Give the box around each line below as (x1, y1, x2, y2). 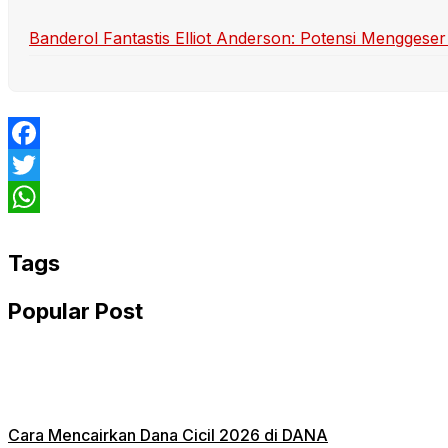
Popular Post (8, 297, 143, 324)
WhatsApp (8, 218, 88, 239)
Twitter (8, 186, 60, 207)
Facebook (8, 154, 84, 175)
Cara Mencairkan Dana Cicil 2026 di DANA (8, 424, 328, 445)
